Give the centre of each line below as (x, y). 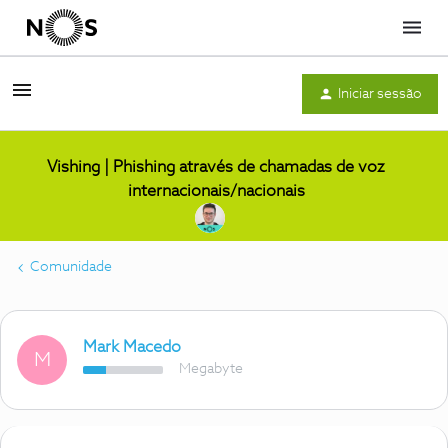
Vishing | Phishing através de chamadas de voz (216, 167)
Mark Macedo (132, 347)
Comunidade (71, 267)
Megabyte (211, 369)
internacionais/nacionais (216, 191)
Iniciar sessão (380, 93)
